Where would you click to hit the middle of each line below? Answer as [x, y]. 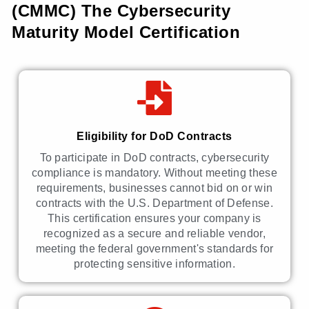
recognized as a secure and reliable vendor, [154, 234]
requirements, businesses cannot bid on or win [154, 188]
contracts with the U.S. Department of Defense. [154, 203]
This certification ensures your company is [154, 219]
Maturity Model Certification [126, 32]
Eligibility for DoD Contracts [154, 137]
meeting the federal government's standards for [154, 249]
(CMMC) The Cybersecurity [121, 11]
